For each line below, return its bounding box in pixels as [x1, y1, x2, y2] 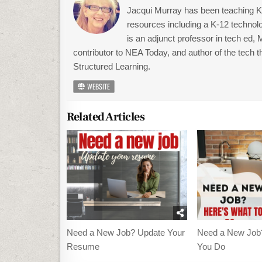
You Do [196, 241, 225, 251]
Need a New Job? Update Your [67, 227, 185, 237]
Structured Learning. [73, 61, 150, 71]
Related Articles [67, 109, 144, 125]
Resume [67, 241, 99, 251]
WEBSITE [85, 81, 110, 91]
